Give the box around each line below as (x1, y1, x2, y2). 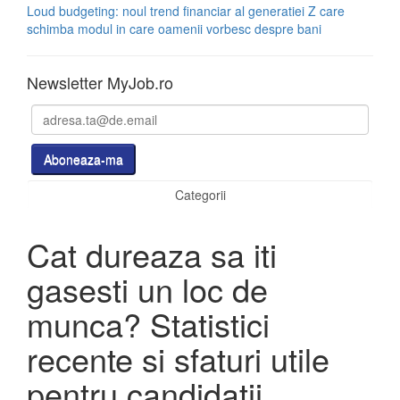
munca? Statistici (27, 301, 270, 346)
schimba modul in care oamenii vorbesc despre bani (27, 20, 321, 37)
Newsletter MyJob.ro (27, 71, 173, 94)
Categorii (174, 186, 226, 204)
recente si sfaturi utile (27, 336, 329, 381)
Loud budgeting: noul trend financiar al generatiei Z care (27, 2, 345, 20)
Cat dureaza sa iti (27, 231, 277, 277)
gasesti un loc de (27, 266, 268, 312)
